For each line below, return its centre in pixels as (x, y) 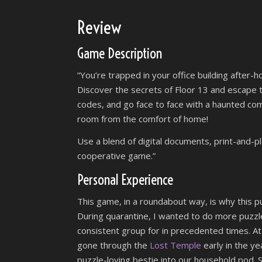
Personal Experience (125, 180)
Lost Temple (175, 245)
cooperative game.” (116, 156)
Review (99, 27)
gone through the (113, 245)
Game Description (120, 53)
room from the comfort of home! (143, 119)
